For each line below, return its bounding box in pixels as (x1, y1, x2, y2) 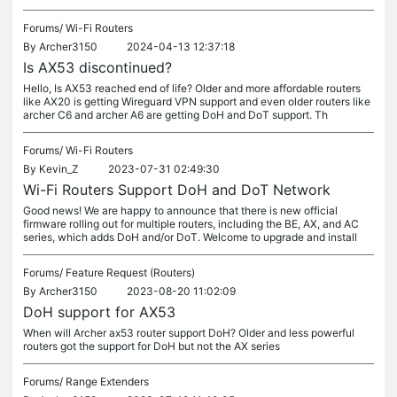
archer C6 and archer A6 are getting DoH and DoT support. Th (23, 108, 328, 121)
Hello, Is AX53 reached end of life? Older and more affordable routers (23, 82, 361, 95)
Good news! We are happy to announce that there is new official (23, 204, 338, 217)
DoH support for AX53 (23, 303, 175, 321)
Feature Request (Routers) (66, 266, 195, 279)
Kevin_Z (39, 162, 79, 175)
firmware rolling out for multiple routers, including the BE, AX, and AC (23, 217, 359, 230)
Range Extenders (66, 375, 149, 388)
